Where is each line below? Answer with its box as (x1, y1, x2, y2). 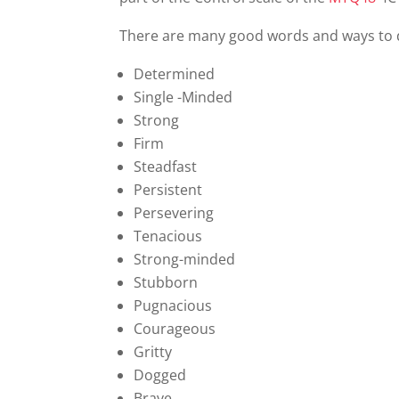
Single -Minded (134, 87, 233, 107)
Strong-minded (134, 249, 236, 269)
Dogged (134, 365, 187, 385)
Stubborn (134, 273, 199, 292)
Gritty (134, 342, 173, 362)
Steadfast (134, 157, 198, 176)
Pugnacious (134, 296, 213, 315)
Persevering (134, 203, 215, 223)
